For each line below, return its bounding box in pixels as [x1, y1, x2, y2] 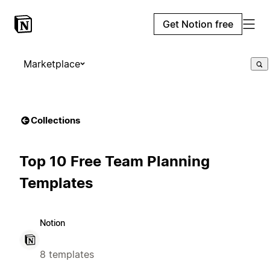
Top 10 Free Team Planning [19, 152, 210, 170]
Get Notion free [163, 18, 233, 30]
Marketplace [24, 58, 80, 70]
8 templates [40, 248, 94, 260]
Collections [31, 115, 80, 126]
